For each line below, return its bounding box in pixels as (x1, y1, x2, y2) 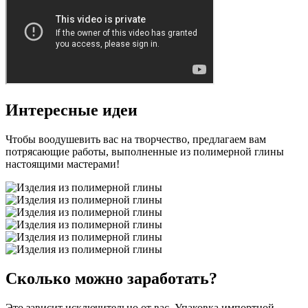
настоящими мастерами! (5, 158, 120, 170)
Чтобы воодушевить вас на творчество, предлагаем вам (5, 133, 266, 146)
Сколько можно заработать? (5, 269, 217, 287)
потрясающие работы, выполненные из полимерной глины (5, 146, 284, 158)
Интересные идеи (5, 101, 137, 120)
